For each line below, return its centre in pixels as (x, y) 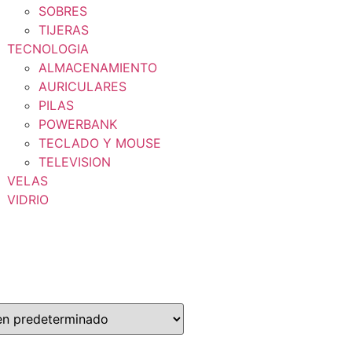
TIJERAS (64, 30)
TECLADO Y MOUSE (100, 143)
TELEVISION (75, 162)
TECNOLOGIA (48, 49)
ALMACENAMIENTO (98, 68)
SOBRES (63, 11)
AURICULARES (82, 86)
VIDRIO (28, 200)
